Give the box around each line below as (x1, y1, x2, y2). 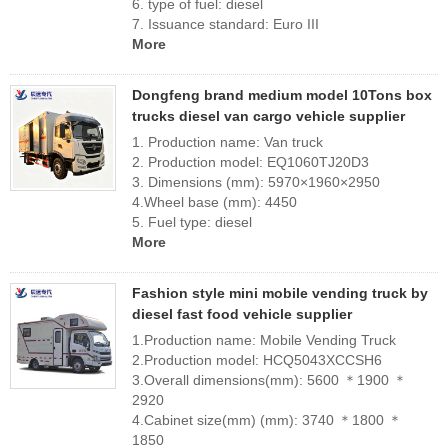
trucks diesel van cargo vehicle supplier (132, 108, 405, 124)
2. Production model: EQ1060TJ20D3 (132, 154, 373, 170)
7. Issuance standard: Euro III (132, 16, 319, 32)
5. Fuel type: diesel (132, 214, 252, 230)
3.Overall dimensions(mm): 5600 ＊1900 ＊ (132, 372, 407, 388)
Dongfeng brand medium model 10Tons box (132, 87, 432, 103)
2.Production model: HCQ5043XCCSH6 (132, 352, 382, 368)
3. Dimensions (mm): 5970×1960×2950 (132, 174, 380, 190)
